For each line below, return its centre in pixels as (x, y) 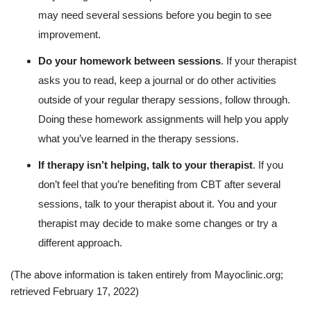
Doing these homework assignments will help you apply (163, 119)
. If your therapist (259, 60)
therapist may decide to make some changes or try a (158, 223)
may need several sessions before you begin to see (155, 15)
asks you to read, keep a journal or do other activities (157, 80)
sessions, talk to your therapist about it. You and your (158, 203)
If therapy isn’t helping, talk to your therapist (145, 165)
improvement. (69, 34)
